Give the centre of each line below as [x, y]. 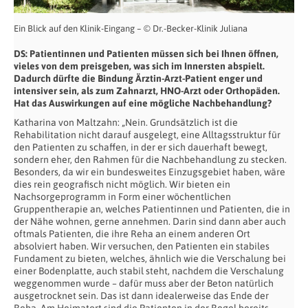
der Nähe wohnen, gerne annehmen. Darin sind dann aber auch [150, 222]
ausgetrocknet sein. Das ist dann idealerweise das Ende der [141, 296]
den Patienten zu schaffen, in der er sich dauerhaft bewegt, [141, 147]
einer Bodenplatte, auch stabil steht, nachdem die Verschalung [149, 271]
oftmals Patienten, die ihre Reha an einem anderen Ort [132, 234]
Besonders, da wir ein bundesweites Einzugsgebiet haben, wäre [150, 172]
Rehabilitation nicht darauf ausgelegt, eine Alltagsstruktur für [147, 135]
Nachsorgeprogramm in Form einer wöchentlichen [122, 197]
